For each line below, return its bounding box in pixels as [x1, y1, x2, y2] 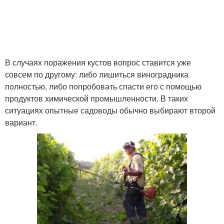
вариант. [5, 116, 37, 128]
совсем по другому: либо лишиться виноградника [5, 68, 188, 80]
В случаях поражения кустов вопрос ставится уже [5, 56, 191, 68]
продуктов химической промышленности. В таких [5, 92, 188, 104]
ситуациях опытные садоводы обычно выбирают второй [5, 104, 215, 116]
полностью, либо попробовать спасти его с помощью [5, 80, 201, 92]
